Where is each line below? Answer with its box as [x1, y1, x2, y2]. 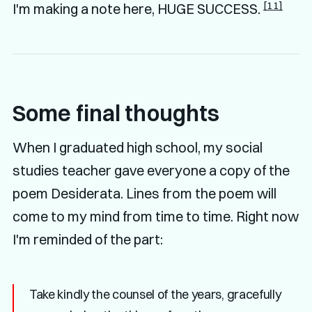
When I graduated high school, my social [12, 139, 263, 157]
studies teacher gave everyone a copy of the [12, 162, 290, 180]
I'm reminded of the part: [12, 231, 163, 249]
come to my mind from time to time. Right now [12, 208, 299, 226]
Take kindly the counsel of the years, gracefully [29, 286, 281, 303]
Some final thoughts [12, 100, 220, 127]
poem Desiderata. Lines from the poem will [12, 185, 276, 203]
